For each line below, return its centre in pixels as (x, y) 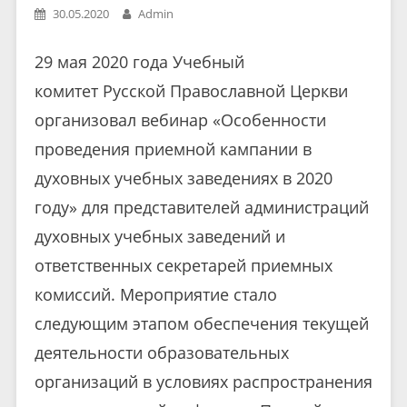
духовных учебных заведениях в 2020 (183, 178)
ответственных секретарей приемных (183, 265)
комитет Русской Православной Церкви (191, 90)
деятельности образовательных (161, 352)
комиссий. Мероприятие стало (155, 294)
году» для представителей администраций (201, 207)
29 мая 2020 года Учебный (139, 61)
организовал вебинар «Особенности (180, 119)
